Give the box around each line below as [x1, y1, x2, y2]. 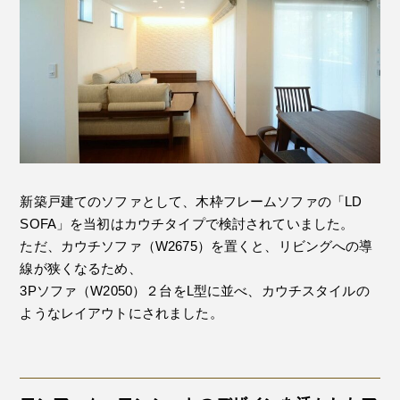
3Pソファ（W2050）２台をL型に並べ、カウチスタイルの [20, 282, 370, 298]
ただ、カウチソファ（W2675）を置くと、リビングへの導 [20, 237, 373, 254]
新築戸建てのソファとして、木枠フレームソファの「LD [20, 193, 362, 209]
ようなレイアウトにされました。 [20, 304, 223, 321]
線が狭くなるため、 [20, 260, 142, 276]
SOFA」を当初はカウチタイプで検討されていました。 [20, 215, 354, 231]
